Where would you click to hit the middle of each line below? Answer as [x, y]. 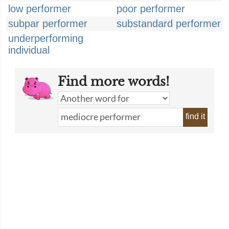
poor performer [151, 9]
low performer [40, 9]
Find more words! [113, 82]
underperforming [46, 38]
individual [29, 50]
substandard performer [169, 24]
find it [195, 116]
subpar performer [48, 24]
